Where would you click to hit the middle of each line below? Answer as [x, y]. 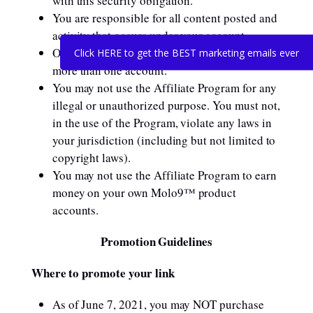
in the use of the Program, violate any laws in [162, 123]
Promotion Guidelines [156, 241]
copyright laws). [91, 158]
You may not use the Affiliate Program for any [164, 88]
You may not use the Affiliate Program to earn [164, 175]
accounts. [75, 210]
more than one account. [109, 70]
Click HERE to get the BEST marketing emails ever [187, 52]
